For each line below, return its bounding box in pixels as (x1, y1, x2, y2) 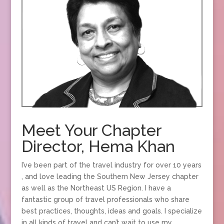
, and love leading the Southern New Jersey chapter (21, 172, 198, 180)
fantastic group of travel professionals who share (21, 195, 189, 203)
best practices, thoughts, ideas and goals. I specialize (21, 206, 202, 215)
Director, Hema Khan (21, 136, 175, 155)
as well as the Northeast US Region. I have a (21, 183, 171, 192)
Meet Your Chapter (21, 120, 161, 139)
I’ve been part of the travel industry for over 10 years (21, 160, 201, 169)
